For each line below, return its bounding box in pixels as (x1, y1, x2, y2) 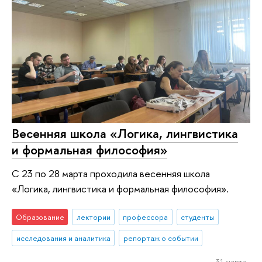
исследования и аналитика (16, 232, 111, 243)
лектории (76, 212, 111, 223)
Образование (15, 212, 64, 223)
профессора (123, 212, 168, 223)
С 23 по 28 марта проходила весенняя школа (12, 166, 210, 180)
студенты (181, 212, 215, 223)
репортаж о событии (123, 232, 198, 243)
